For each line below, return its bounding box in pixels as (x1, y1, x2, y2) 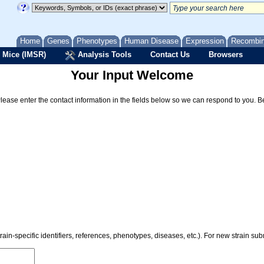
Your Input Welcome (71, 68, 193, 82)
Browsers (209, 50, 243, 59)
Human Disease (124, 37, 179, 45)
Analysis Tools (75, 50, 131, 59)
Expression (186, 37, 224, 45)
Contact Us (150, 50, 190, 59)
